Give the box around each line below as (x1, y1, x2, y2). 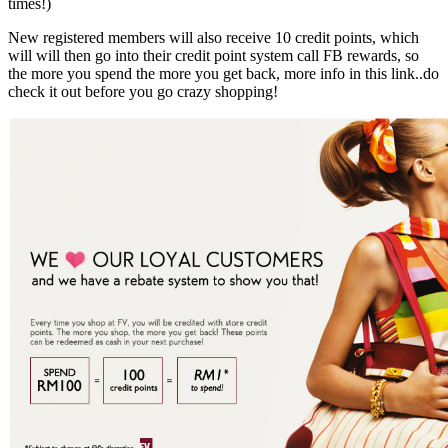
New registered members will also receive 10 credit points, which (8, 28, 419, 46)
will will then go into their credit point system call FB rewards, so (8, 46, 419, 64)
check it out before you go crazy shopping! (8, 82, 278, 100)
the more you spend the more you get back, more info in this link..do (8, 64, 439, 82)
